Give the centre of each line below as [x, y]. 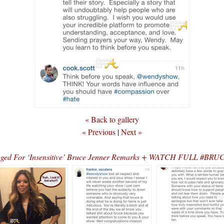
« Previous [99, 132]
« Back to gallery [112, 119]
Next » [131, 132]
